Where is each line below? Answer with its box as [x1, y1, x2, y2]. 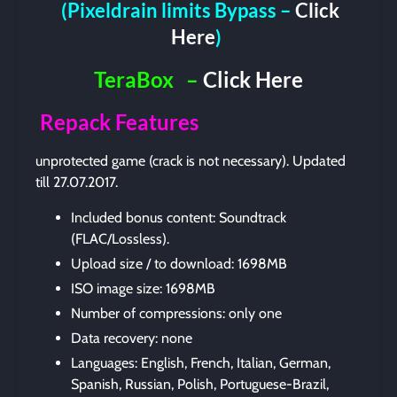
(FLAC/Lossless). [71, 230, 169, 247]
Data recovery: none [71, 329, 192, 346]
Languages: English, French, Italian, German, [71, 354, 331, 371]
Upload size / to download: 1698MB [71, 254, 287, 272]
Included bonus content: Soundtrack [71, 208, 286, 226]
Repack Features [39, 108, 198, 135]
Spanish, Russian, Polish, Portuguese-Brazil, [71, 375, 329, 393]
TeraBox [93, 66, 174, 92]
